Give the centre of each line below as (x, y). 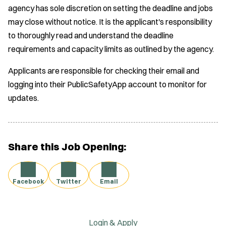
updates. (23, 98)
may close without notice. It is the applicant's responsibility (110, 21)
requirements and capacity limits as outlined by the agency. (111, 49)
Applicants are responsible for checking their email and (104, 70)
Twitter (69, 181)
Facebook (28, 181)
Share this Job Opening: (67, 147)
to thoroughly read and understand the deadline (91, 35)
